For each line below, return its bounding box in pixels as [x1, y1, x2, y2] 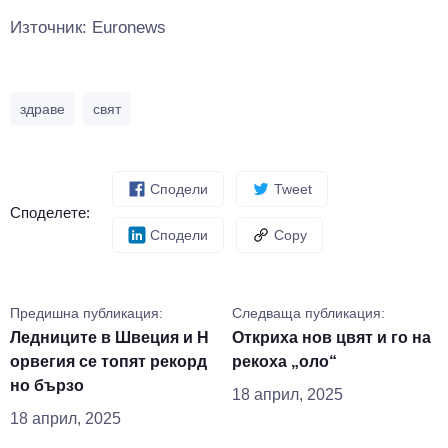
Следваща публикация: [231, 305, 385, 322]
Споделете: [10, 203, 90, 221]
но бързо [10, 377, 84, 395]
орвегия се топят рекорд [10, 353, 207, 371]
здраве [20, 101, 65, 118]
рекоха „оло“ [231, 353, 337, 371]
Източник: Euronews [10, 18, 166, 38]
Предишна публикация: [10, 305, 163, 322]
